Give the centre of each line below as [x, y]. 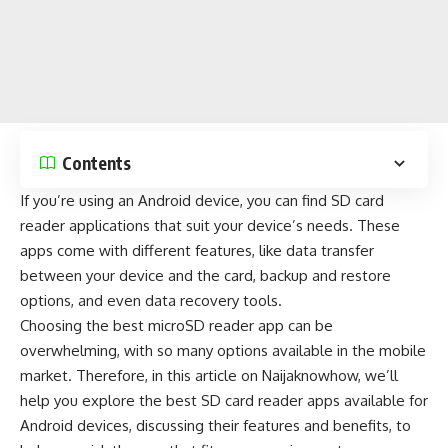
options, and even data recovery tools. [151, 300]
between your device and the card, [140, 275]
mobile [402, 350]
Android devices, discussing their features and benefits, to [215, 425]
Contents [96, 162]
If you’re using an [79, 200]
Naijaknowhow [310, 375]
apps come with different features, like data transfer [197, 250]
